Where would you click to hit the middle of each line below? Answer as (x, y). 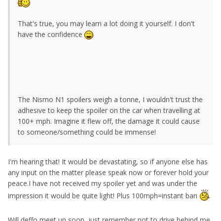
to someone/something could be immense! (87, 132)
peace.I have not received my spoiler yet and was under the (103, 183)
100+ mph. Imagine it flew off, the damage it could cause (109, 121)
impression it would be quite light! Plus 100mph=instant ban (104, 195)
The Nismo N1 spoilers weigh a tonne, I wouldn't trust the (110, 99)
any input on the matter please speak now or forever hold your (108, 172)
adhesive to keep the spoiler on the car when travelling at (109, 110)
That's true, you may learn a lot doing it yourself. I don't (106, 23)
